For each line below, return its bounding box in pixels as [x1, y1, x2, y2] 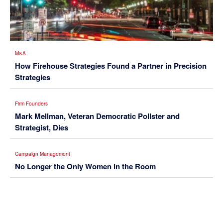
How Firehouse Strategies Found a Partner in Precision [15, 60, 207, 72]
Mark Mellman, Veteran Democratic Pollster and [15, 111, 180, 122]
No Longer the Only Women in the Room [15, 161, 156, 172]
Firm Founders [15, 100, 48, 108]
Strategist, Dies [15, 122, 68, 133]
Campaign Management [15, 150, 70, 158]
